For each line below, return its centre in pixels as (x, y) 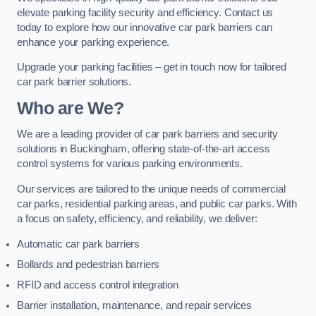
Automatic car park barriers (79, 244)
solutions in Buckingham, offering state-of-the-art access (144, 149)
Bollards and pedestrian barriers (89, 264)
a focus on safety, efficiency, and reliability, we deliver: (137, 219)
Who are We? (70, 108)
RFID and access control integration (98, 285)
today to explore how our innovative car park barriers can (145, 27)
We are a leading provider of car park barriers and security (147, 134)
